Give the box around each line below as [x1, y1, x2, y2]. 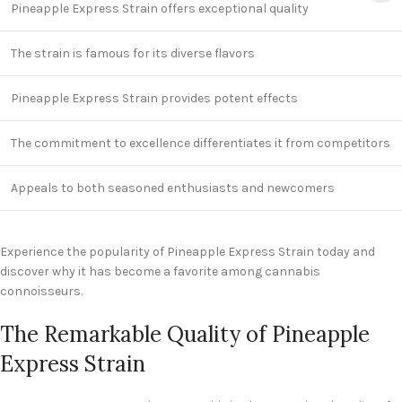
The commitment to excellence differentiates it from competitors [11, 135, 390, 152]
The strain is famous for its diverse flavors [11, 46, 255, 62]
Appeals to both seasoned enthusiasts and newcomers [11, 180, 335, 197]
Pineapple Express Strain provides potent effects [11, 91, 298, 107]
